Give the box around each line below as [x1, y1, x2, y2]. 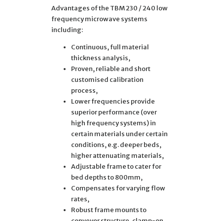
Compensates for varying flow [71, 184, 165, 192]
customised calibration [71, 75, 144, 84]
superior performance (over [71, 108, 157, 116]
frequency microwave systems [51, 14, 147, 23]
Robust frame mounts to [71, 205, 147, 214]
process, [71, 86, 98, 95]
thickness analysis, [71, 53, 130, 62]
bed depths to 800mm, [71, 173, 143, 182]
